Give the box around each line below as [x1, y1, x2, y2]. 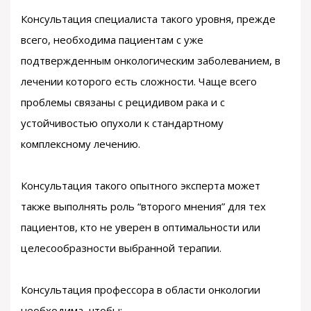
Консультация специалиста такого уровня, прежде [21, 12, 276, 26]
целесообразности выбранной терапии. [21, 241, 221, 255]
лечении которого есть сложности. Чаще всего [21, 74, 257, 88]
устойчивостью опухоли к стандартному [21, 116, 224, 130]
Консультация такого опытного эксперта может [21, 178, 260, 192]
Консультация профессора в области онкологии [21, 283, 260, 296]
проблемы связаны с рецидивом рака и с [21, 95, 225, 109]
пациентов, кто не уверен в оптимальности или [21, 220, 260, 234]
